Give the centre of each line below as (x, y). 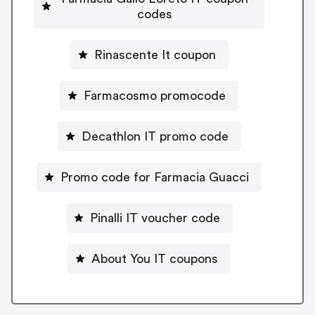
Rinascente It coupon (155, 54)
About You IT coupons (155, 258)
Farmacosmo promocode (155, 95)
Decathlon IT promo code (155, 136)
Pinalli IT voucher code (155, 218)
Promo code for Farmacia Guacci (155, 177)
